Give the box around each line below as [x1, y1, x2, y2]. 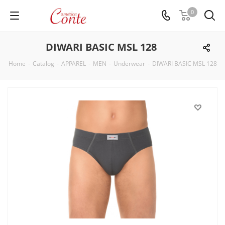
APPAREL [61, 59, 86, 68]
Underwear [113, 59, 145, 68]
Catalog [32, 59, 54, 68]
